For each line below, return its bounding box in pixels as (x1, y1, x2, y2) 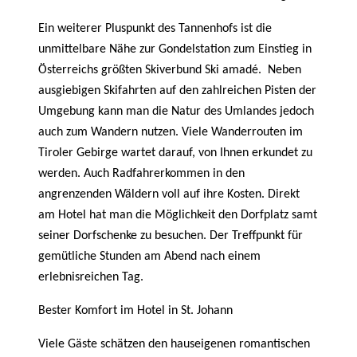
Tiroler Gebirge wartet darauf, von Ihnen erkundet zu (38, 147, 312, 159)
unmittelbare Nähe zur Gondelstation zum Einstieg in (38, 43, 312, 56)
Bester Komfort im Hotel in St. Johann (38, 304, 233, 317)
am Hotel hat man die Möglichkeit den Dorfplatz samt (38, 209, 317, 222)
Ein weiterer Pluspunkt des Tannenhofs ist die (38, 22, 272, 35)
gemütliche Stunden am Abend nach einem (38, 250, 261, 263)
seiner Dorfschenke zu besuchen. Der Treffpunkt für (38, 229, 303, 242)
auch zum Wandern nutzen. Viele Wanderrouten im (38, 126, 303, 139)
